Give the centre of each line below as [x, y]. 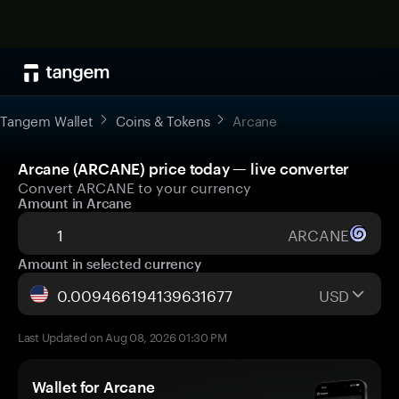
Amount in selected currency [110, 264]
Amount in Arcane [75, 203]
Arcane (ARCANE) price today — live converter [184, 168]
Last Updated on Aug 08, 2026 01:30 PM [122, 336]
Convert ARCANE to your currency [134, 186]
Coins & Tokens [163, 119]
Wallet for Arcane [94, 387]
